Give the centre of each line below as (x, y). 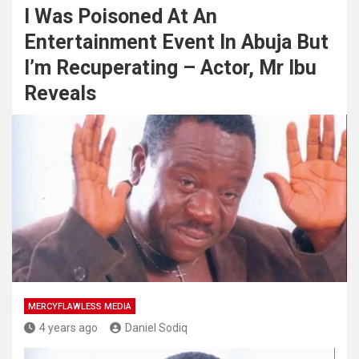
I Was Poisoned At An (121, 16)
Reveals (60, 93)
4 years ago (69, 328)
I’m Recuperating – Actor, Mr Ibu (170, 68)
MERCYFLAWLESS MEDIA (80, 307)
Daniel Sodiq (156, 328)
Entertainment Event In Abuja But (176, 42)
